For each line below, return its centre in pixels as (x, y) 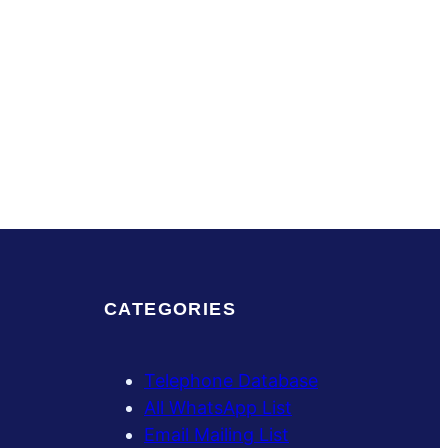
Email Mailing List (216, 435)
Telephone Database (231, 381)
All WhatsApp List (218, 408)
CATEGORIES (170, 309)
